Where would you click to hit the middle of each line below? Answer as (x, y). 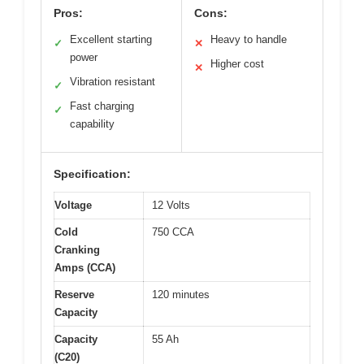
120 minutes (181, 294)
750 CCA (173, 232)
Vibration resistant (113, 81)
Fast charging (102, 106)
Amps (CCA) (85, 267)
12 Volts (171, 205)
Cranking (77, 249)
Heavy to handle (249, 39)
